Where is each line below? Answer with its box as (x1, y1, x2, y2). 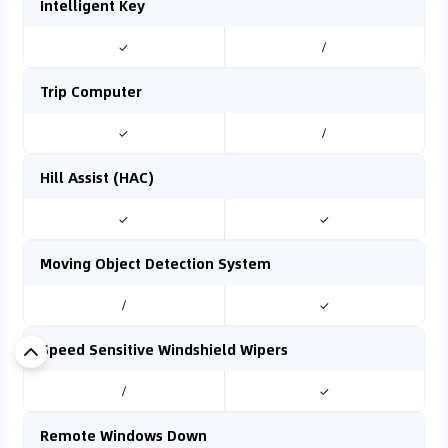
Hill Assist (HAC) (40, 166, 154, 188)
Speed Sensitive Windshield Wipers (40, 338, 288, 360)
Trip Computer (40, 80, 142, 102)
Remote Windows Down (40, 424, 207, 446)
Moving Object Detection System (40, 252, 271, 274)
